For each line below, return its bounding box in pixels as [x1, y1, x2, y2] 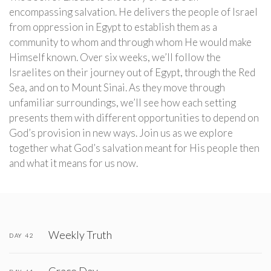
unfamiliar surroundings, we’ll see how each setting [9, 96, 236, 109]
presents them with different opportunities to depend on [9, 111, 259, 124]
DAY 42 [9, 231, 34, 239]
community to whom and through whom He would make [9, 36, 252, 48]
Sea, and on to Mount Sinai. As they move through [9, 81, 225, 94]
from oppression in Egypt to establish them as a [9, 21, 217, 33]
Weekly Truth [48, 228, 112, 241]
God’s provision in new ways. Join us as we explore [9, 126, 233, 139]
